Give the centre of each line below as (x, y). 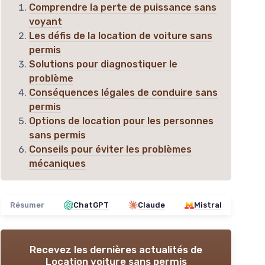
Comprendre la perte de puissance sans (123, 8)
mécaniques (57, 164)
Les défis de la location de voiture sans (121, 36)
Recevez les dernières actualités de (116, 250)
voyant (46, 22)
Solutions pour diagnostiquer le (103, 64)
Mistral (208, 205)
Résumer (27, 205)
